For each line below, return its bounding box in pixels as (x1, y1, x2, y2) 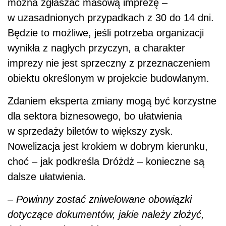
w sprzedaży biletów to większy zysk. (8, 125, 173, 137)
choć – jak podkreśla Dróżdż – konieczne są (8, 155, 204, 167)
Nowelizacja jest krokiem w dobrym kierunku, (8, 140, 208, 152)
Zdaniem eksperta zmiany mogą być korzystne (8, 95, 216, 106)
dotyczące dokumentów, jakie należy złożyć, (8, 208, 204, 220)
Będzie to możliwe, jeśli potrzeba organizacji (8, 27, 204, 38)
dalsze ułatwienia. (8, 171, 86, 182)
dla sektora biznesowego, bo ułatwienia (8, 110, 182, 122)
